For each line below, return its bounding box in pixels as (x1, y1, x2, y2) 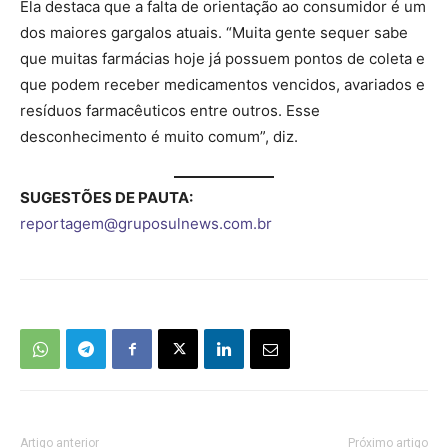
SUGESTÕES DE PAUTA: (20, 188, 193, 208)
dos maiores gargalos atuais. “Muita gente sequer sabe (20, 22, 408, 42)
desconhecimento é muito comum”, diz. (20, 126, 298, 146)
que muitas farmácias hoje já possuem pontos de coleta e (20, 48, 425, 68)
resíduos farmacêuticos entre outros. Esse (20, 100, 320, 120)
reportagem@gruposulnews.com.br (20, 214, 272, 234)
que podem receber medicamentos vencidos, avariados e (20, 74, 425, 94)
